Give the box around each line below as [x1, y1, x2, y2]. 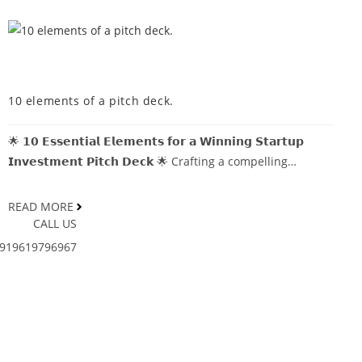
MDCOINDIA [19, 57, 85, 73]
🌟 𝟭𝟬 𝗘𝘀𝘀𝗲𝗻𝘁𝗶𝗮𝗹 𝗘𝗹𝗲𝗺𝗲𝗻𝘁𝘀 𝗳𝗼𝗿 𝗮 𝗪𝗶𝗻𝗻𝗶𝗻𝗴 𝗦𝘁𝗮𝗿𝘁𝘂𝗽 [8, 133, 304, 149]
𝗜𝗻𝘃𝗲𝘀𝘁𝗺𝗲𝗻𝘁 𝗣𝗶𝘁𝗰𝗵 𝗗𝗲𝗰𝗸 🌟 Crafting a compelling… [8, 153, 297, 169]
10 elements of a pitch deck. [8, 92, 174, 108]
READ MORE [8, 199, 74, 214]
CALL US [33, 215, 78, 231]
